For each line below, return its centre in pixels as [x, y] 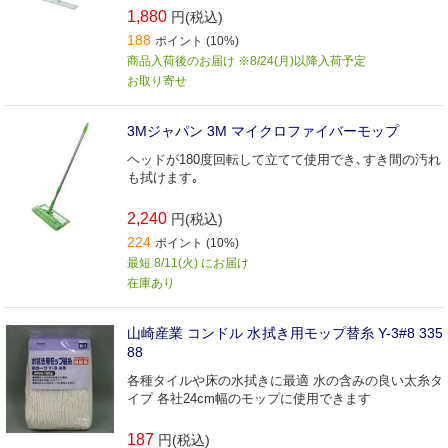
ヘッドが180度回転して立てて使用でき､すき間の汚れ [284, 159]
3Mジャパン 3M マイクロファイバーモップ [263, 130]
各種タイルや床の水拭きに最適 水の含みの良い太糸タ [285, 380]
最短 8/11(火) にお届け [188, 262]
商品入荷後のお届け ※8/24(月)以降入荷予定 [246, 60]
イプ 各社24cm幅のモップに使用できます [249, 398]
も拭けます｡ [163, 177]
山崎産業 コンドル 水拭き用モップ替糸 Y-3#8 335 [285, 332]
